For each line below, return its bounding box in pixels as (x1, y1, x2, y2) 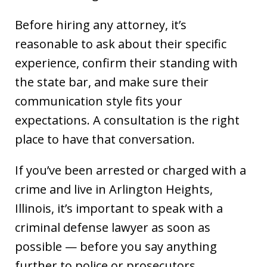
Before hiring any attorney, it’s (15, 16, 187, 33)
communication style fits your (15, 92, 182, 109)
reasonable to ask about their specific (15, 35, 226, 52)
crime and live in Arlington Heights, (15, 181, 213, 197)
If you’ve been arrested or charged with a (15, 162, 246, 178)
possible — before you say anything (15, 238, 217, 254)
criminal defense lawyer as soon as (15, 219, 210, 235)
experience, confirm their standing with (15, 54, 238, 71)
